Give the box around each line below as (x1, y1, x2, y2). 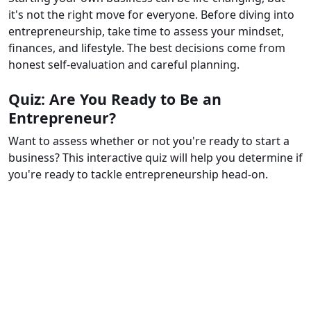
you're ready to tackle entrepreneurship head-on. (8, 167, 268, 183)
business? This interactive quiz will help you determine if (8, 150, 303, 166)
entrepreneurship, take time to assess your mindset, (8, 24, 284, 40)
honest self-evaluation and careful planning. (8, 57, 239, 73)
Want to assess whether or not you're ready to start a (8, 133, 289, 149)
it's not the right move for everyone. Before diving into (8, 7, 294, 23)
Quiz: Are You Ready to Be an (8, 89, 221, 110)
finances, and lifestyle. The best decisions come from (8, 40, 285, 56)
